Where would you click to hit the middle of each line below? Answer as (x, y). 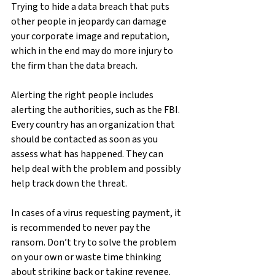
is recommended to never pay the (82, 227)
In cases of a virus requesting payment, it (97, 213)
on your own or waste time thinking (87, 257)
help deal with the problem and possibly (97, 168)
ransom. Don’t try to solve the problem (95, 242)
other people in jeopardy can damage (90, 21)
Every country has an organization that (94, 124)
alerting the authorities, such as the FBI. (96, 110)
